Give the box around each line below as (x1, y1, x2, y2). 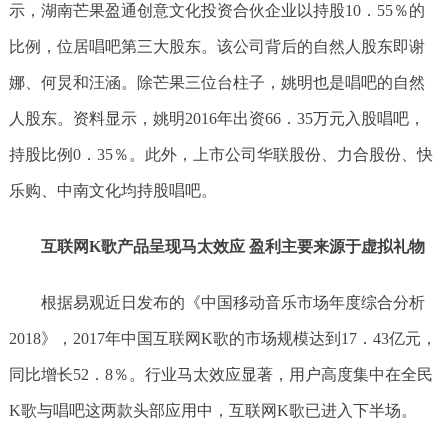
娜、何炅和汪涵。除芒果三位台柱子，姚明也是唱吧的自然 (8, 74, 425, 91)
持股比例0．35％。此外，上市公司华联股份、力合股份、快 (8, 146, 433, 163)
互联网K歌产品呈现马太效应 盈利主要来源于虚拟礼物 (40, 238, 425, 255)
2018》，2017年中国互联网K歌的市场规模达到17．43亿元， (8, 330, 437, 347)
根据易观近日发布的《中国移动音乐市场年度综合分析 (40, 294, 425, 311)
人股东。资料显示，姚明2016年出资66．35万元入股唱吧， (8, 110, 425, 127)
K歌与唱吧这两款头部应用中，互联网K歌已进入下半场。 (8, 402, 417, 419)
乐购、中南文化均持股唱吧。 (8, 182, 217, 199)
